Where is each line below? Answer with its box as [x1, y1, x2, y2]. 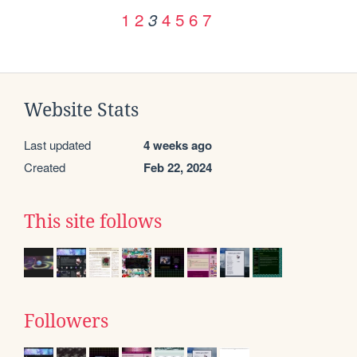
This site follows [24, 210, 162, 232]
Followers [24, 310, 108, 331]
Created [24, 158, 65, 175]
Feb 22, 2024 [143, 158, 212, 176]
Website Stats [24, 99, 139, 120]
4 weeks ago [143, 135, 212, 154]
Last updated [24, 135, 91, 153]
